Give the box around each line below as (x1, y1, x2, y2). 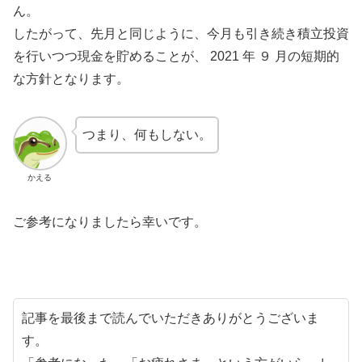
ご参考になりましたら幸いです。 (13, 214, 207, 229)
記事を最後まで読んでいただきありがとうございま (22, 310, 319, 325)
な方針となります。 (13, 72, 129, 86)
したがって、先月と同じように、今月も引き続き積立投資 (13, 27, 349, 41)
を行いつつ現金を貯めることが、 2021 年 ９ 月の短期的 (13, 49, 339, 64)
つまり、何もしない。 (82, 128, 212, 142)
